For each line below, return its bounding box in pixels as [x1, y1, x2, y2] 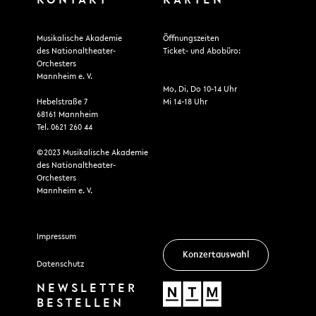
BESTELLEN [36, 296, 124, 310]
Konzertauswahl [183, 250, 250, 260]
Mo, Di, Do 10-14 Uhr [163, 85, 238, 95]
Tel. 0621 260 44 [36, 123, 92, 133]
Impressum [36, 232, 76, 241]
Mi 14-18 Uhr [163, 98, 208, 107]
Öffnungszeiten [163, 35, 220, 44]
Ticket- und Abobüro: [163, 47, 241, 56]
